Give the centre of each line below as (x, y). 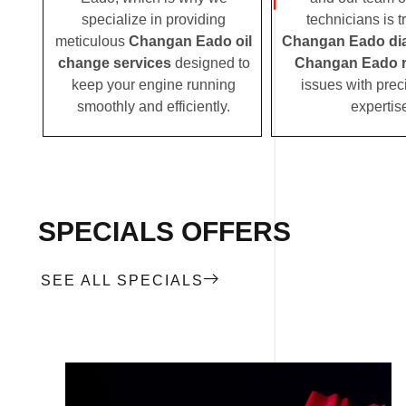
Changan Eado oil (190, 41)
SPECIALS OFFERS (164, 231)
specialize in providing (154, 19)
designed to (210, 63)
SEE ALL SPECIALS (122, 280)
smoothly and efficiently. (154, 106)
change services (114, 63)
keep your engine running (154, 84)
